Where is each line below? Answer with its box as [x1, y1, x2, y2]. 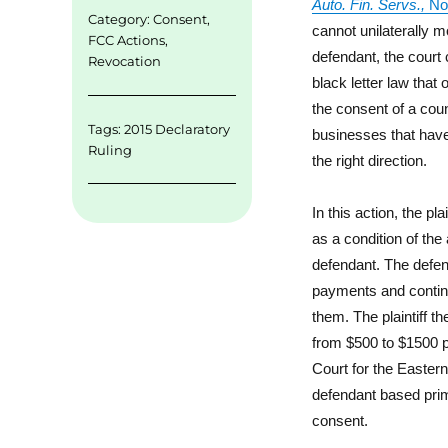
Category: [87, 11, 153, 28]
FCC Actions [87, 32, 165, 49]
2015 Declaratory [123, 120, 230, 137]
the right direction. [312, 151, 427, 169]
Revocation [87, 53, 161, 70]
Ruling [87, 141, 132, 158]
